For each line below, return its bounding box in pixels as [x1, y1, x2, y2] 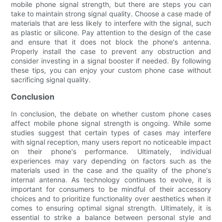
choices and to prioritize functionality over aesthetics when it [11, 194, 211, 203]
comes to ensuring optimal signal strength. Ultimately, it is [11, 203, 211, 212]
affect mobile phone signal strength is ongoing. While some [11, 118, 211, 127]
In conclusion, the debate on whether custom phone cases [11, 109, 211, 118]
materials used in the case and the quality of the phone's [11, 166, 211, 174]
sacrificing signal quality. [11, 75, 91, 84]
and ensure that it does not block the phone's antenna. [11, 37, 211, 46]
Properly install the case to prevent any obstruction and [11, 47, 211, 55]
